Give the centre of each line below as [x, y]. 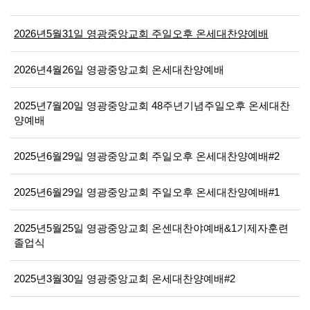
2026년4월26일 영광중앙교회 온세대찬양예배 [119, 70]
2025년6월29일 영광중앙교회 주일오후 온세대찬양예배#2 [147, 156]
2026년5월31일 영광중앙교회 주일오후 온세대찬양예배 [141, 34]
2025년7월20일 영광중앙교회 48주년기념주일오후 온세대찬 [152, 106]
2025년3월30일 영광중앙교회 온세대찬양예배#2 [125, 279]
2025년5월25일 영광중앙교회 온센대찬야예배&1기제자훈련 [151, 228]
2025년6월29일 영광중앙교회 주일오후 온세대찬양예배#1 [147, 192]
